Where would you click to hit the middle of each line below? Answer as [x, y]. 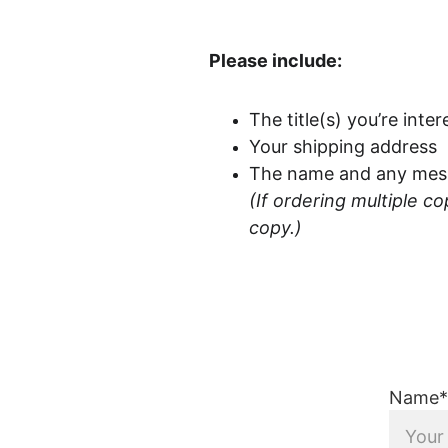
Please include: [275, 60]
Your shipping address [342, 146]
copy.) [275, 227]
